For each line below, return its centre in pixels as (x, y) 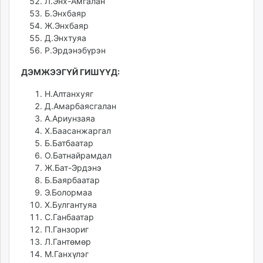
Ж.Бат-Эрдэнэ (73, 168)
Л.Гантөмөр (68, 242)
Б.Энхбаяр (65, 14)
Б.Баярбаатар (72, 180)
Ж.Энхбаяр (67, 26)
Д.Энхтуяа (65, 38)
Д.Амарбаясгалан (80, 106)
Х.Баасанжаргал (78, 131)
